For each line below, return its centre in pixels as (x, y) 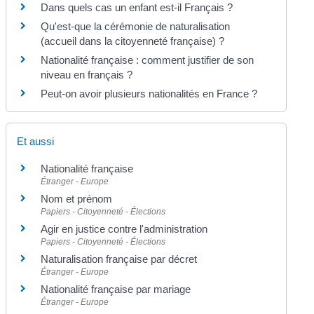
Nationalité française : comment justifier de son (148, 60)
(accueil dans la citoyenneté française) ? (133, 41)
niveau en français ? (87, 75)
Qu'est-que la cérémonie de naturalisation (136, 27)
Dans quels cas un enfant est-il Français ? (137, 8)
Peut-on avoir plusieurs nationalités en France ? (149, 94)
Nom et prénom (77, 198)
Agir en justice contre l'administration (124, 228)
